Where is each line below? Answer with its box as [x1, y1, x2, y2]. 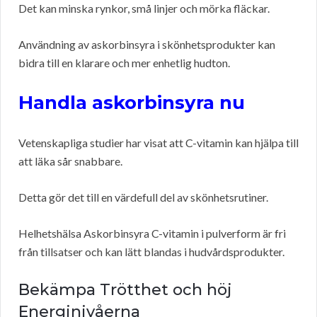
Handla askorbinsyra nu [18, 91, 245, 115]
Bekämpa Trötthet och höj [18, 280, 232, 300]
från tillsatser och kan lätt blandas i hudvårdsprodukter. [18, 245, 284, 259]
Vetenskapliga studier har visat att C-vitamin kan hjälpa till [18, 136, 299, 150]
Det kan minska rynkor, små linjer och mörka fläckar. [18, 1, 270, 16]
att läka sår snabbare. [18, 154, 122, 168]
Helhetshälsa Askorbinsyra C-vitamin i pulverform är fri [18, 226, 286, 241]
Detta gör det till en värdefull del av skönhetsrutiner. [18, 190, 268, 204]
